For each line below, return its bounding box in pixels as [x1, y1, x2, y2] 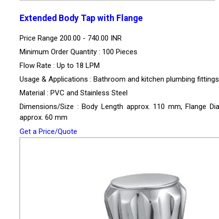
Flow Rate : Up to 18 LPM [20, 61, 100, 70]
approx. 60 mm [20, 112, 67, 122]
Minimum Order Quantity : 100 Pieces [20, 47, 137, 56]
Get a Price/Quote [20, 127, 77, 136]
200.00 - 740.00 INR [60, 33, 122, 43]
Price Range [20, 33, 60, 43]
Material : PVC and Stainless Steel [20, 88, 128, 97]
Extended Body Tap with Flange [20, 13, 143, 23]
